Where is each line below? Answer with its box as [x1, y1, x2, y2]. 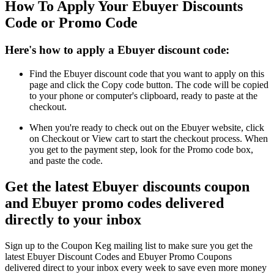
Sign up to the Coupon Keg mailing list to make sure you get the [5, 240, 253, 251]
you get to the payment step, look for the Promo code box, [29, 144, 253, 155]
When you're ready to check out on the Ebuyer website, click [29, 122, 264, 133]
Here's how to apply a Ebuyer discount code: [5, 43, 229, 57]
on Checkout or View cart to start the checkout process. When [29, 133, 268, 144]
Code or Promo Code [5, 15, 138, 31]
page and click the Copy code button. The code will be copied [29, 79, 268, 90]
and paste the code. [29, 155, 103, 166]
